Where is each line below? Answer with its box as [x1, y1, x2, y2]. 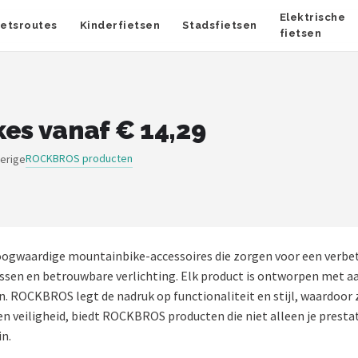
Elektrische [279, 11, 346, 23]
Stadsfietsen [182, 19, 257, 31]
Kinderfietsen [79, 19, 161, 31]
